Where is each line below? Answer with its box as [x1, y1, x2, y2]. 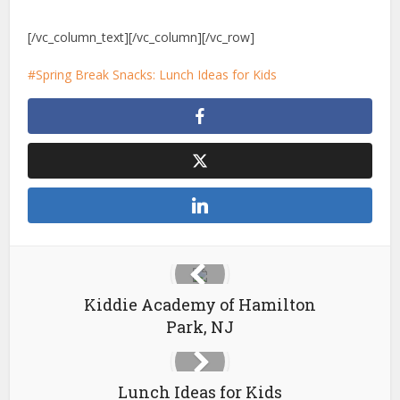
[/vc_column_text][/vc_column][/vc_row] [28, 29, 255, 46]
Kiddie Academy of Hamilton [84, 294, 316, 315]
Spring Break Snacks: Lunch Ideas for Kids [36, 66, 278, 83]
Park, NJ [166, 316, 234, 337]
